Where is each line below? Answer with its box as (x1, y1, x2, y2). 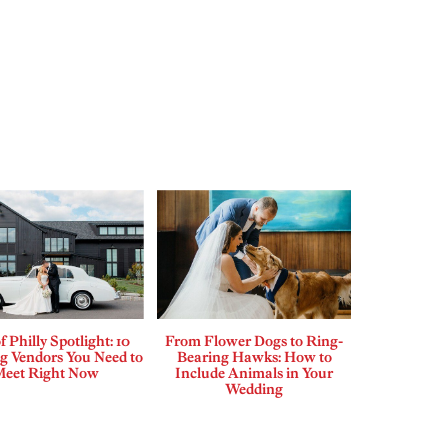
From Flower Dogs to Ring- (165, 332, 344, 351)
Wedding (225, 380, 284, 399)
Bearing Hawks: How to (176, 348, 332, 367)
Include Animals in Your (175, 364, 334, 383)
